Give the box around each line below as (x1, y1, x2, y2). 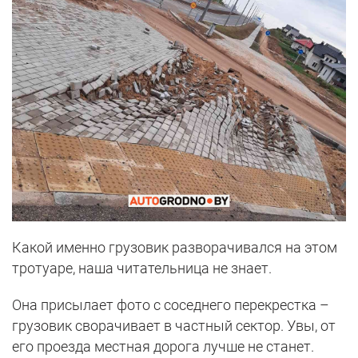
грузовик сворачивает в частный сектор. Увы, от (12, 317, 336, 335)
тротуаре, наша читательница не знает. (12, 260, 272, 277)
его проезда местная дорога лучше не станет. (12, 338, 314, 356)
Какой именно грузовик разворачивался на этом (12, 239, 337, 257)
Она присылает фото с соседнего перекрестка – (12, 296, 329, 314)
